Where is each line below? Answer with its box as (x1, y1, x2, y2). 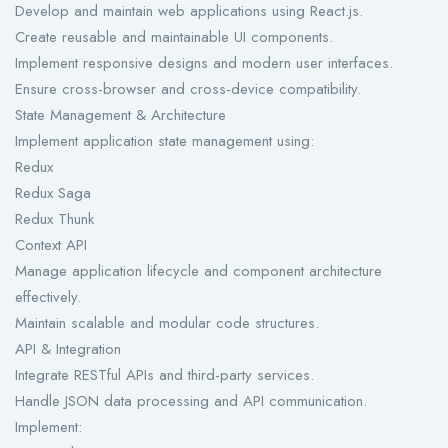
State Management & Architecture (15, 104, 226, 127)
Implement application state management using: (15, 130, 314, 153)
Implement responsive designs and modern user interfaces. (15, 52, 393, 75)
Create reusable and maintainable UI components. (15, 26, 333, 49)
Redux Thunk (15, 208, 94, 231)
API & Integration (15, 338, 121, 361)
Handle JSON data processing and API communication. (15, 390, 367, 413)
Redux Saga (15, 182, 91, 205)
